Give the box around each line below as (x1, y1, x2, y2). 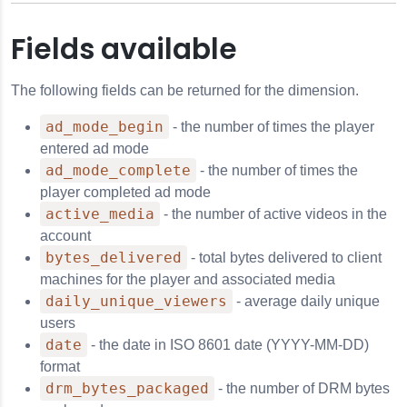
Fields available (11, 29, 237, 69)
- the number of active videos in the (160, 206, 387, 222)
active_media (45, 205, 154, 223)
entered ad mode (40, 141, 149, 156)
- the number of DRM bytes (214, 381, 390, 396)
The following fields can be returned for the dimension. (11, 83, 359, 98)
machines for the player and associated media (40, 272, 335, 287)
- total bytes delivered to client (187, 250, 382, 265)
